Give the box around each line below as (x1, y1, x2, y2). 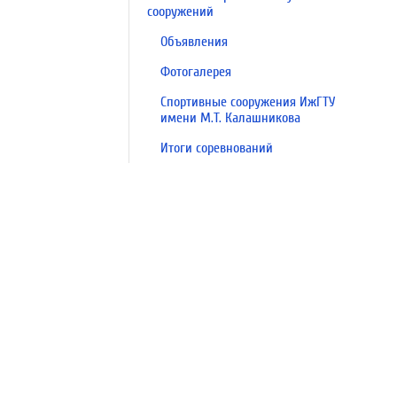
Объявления (160, 34, 228, 50)
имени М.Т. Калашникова (160, 110, 300, 126)
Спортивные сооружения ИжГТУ (160, 94, 335, 110)
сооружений (147, 4, 214, 19)
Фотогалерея (160, 64, 231, 80)
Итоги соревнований (160, 140, 273, 156)
